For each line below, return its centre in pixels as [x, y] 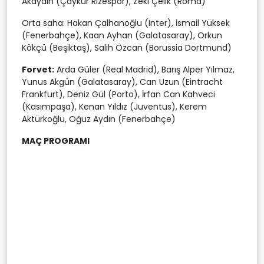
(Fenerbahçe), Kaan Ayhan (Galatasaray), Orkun [122, 35]
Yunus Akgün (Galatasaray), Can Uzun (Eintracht [122, 82]
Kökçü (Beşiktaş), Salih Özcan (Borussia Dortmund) [127, 47]
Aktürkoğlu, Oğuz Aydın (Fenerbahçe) [99, 119]
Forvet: [38, 69]
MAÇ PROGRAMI [56, 141]
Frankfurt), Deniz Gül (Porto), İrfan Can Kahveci [118, 94]
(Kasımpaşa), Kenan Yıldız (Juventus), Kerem [114, 106]
